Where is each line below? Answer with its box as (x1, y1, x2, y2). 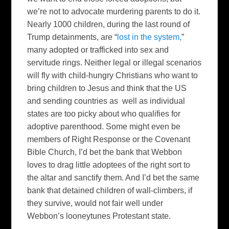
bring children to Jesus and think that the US (27, 83, 187, 93)
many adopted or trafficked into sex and (27, 45, 169, 54)
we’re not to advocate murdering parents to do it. (27, 7, 201, 16)
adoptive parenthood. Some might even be (27, 122, 181, 131)
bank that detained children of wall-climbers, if (27, 186, 193, 195)
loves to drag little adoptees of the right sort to (27, 160, 191, 169)
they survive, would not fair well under (27, 198, 164, 208)
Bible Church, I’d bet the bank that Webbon (27, 147, 182, 156)
